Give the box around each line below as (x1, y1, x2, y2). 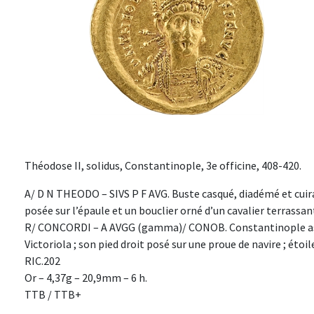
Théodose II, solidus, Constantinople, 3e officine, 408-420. (25, 158, 301, 173)
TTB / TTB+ (25, 287, 81, 302)
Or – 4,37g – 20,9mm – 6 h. (25, 271, 147, 285)
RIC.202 (25, 254, 60, 268)
